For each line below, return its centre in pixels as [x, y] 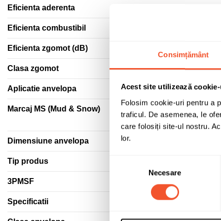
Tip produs [28, 161]
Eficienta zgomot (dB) [48, 48]
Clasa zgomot [33, 68]
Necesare [165, 172]
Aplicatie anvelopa [42, 88]
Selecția [122, 161]
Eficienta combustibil [47, 28]
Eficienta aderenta [41, 7]
